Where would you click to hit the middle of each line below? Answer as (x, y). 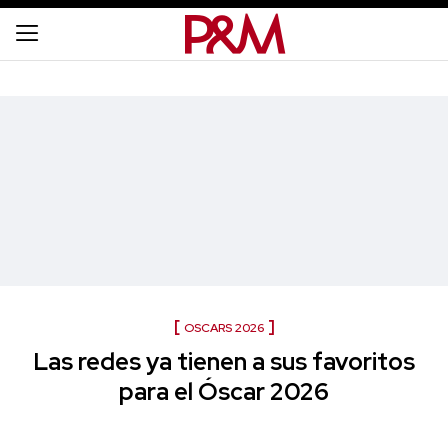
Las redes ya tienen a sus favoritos (224, 361)
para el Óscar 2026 (224, 391)
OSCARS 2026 (223, 328)
